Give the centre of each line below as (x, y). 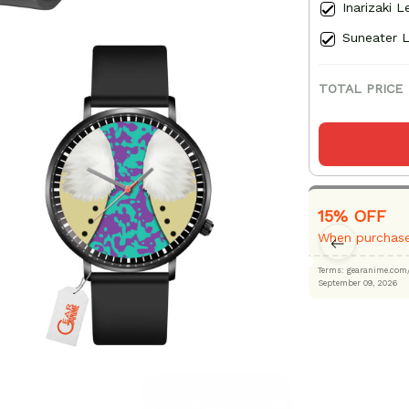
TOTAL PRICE (360, 89)
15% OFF (351, 216)
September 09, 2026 (357, 283)
